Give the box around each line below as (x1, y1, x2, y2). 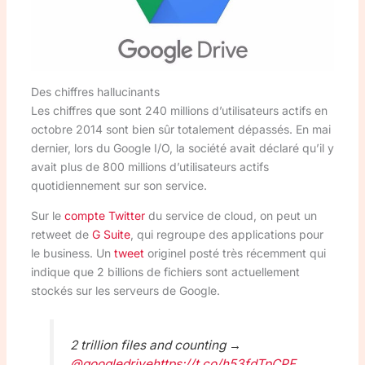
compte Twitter (64, 209, 145, 223)
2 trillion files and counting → (69, 336, 241, 353)
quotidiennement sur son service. (30, 178, 207, 193)
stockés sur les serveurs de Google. (30, 284, 220, 298)
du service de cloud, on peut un (144, 209, 317, 223)
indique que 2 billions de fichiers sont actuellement (30, 265, 300, 279)
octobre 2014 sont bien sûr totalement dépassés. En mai (30, 122, 331, 137)
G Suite (91, 227, 130, 242)
